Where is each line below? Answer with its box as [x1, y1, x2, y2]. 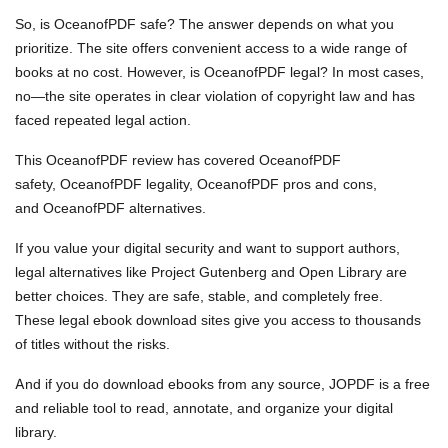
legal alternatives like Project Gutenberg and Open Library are [15, 262, 407, 280]
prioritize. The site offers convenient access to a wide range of [15, 38, 407, 56]
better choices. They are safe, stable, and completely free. [15, 286, 383, 304]
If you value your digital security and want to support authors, [15, 238, 400, 256]
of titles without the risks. [15, 334, 170, 352]
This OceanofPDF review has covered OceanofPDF [15, 150, 341, 168]
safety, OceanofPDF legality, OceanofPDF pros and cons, [15, 174, 377, 192]
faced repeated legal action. [15, 110, 191, 128]
